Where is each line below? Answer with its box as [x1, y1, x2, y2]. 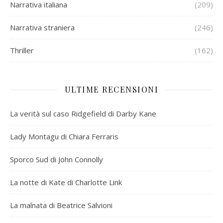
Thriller [10, 45, 34, 55]
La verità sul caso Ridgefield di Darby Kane [10, 109, 156, 118]
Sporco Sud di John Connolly [10, 154, 103, 164]
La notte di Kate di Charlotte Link [10, 177, 122, 187]
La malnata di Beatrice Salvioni [10, 200, 112, 210]
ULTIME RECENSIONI [64, 84, 159, 95]
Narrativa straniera [10, 22, 75, 32]
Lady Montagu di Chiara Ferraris [10, 131, 118, 141]
